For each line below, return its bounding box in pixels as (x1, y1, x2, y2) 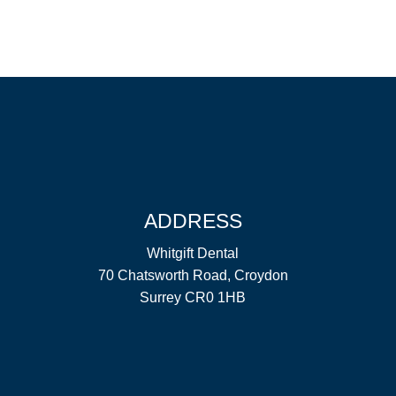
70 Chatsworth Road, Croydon (97, 268, 288, 283)
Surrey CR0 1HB (140, 290, 247, 305)
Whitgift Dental (147, 246, 240, 261)
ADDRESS (143, 209, 242, 232)
